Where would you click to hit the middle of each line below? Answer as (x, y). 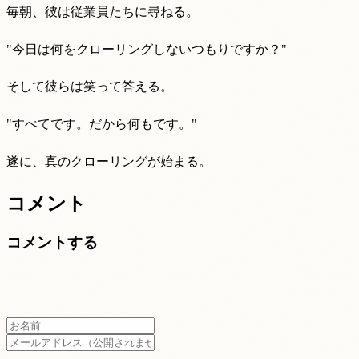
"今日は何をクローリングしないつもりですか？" (147, 49)
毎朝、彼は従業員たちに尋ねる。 (103, 12)
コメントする (52, 242)
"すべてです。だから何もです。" (102, 123)
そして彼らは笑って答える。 (90, 87)
